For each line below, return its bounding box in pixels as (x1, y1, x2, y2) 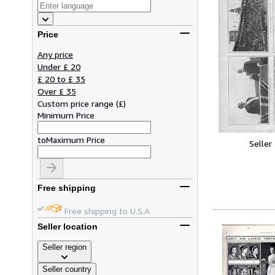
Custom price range (37, 98, 114, 109)
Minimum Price (37, 109, 95, 120)
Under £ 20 (37, 61, 80, 72)
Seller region (42, 242, 87, 252)
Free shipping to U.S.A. (64, 205, 152, 216)
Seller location (37, 222, 98, 232)
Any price (37, 48, 73, 60)
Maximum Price (46, 134, 105, 145)
